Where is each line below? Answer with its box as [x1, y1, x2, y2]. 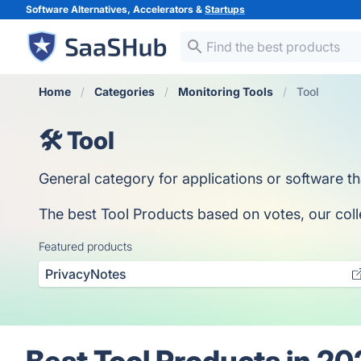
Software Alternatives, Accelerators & [26, 3, 205, 15]
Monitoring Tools [178, 85, 273, 98]
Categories [94, 85, 155, 98]
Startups [205, 3, 245, 15]
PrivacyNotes [45, 266, 127, 282]
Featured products [39, 239, 132, 253]
